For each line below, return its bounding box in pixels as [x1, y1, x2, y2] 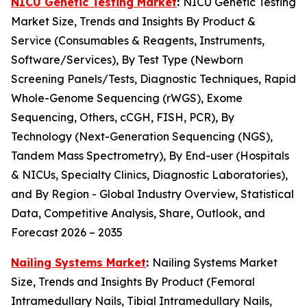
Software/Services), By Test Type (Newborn [11, 52, 243, 66]
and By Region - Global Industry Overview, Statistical [11, 186, 294, 201]
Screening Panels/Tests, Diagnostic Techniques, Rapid [11, 71, 296, 86]
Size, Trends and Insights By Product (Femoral [11, 274, 255, 288]
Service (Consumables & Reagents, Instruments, [11, 33, 265, 47]
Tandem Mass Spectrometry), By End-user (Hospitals [11, 148, 289, 162]
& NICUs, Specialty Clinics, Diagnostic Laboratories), [11, 167, 288, 182]
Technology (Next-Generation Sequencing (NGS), [11, 129, 273, 143]
